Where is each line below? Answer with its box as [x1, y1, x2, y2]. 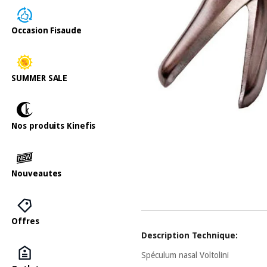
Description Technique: [141, 230, 238, 240]
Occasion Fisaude [11, 25, 82, 35]
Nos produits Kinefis [11, 120, 96, 131]
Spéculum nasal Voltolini [141, 250, 229, 260]
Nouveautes [11, 168, 62, 178]
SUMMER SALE [11, 73, 68, 83]
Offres [11, 216, 39, 226]
